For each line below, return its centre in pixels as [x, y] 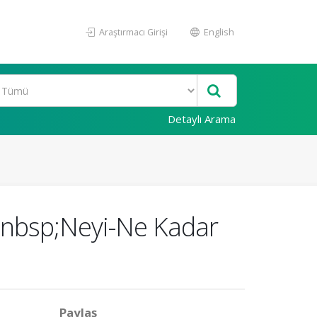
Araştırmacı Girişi [132, 32]
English [218, 32]
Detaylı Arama [202, 119]
